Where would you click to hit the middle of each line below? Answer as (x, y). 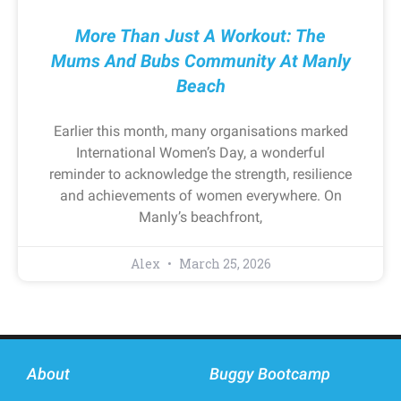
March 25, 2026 (223, 263)
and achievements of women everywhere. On (200, 195)
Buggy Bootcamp (270, 373)
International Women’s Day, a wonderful (200, 152)
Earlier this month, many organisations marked (200, 131)
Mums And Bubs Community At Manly (200, 60)
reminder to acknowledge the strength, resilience (200, 174)
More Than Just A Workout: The (200, 35)
